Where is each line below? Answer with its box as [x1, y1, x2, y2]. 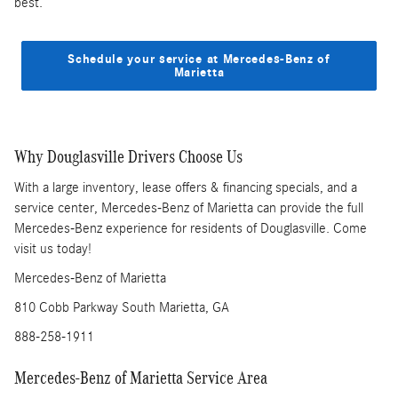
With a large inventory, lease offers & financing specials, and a [14, 179, 357, 195]
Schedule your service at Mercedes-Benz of [68, 51, 330, 67]
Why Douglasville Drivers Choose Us [14, 147, 243, 167]
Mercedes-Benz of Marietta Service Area [14, 367, 267, 387]
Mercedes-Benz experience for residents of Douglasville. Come [14, 219, 367, 236]
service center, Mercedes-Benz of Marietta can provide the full [14, 199, 363, 216]
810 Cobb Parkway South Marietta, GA [14, 298, 229, 315]
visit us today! [14, 240, 92, 257]
